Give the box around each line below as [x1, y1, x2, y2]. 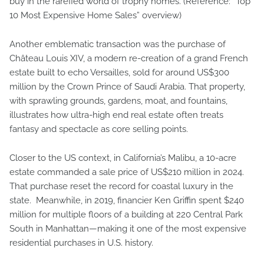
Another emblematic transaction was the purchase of [9, 39, 226, 49]
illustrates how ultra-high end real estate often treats [9, 110, 223, 120]
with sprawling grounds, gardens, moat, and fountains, [9, 95, 227, 106]
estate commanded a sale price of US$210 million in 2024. [9, 167, 244, 177]
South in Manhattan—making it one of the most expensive [9, 223, 246, 234]
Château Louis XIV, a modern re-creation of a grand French [9, 53, 248, 64]
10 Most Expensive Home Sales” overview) [9, 10, 184, 21]
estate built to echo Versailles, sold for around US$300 [9, 67, 229, 78]
